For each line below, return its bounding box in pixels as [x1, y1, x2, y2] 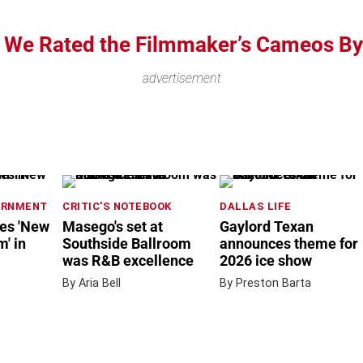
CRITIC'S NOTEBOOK [62, 199, 172, 212]
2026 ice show [220, 252, 312, 269]
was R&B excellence [62, 252, 194, 269]
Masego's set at [62, 218, 163, 235]
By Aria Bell [62, 275, 121, 290]
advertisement [142, 70, 221, 86]
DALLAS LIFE [220, 199, 292, 212]
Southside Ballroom [62, 235, 191, 252]
